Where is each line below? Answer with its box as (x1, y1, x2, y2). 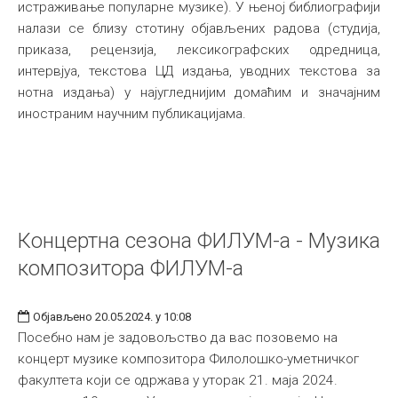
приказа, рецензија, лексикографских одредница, (18, 42, 380, 58)
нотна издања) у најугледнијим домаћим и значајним (18, 84, 380, 100)
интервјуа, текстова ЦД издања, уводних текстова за (18, 63, 380, 79)
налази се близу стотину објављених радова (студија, (18, 20, 380, 36)
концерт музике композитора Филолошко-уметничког (18, 351, 359, 367)
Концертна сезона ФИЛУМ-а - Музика (18, 228, 380, 253)
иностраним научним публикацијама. (18, 106, 246, 122)
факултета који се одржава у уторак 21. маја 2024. (18, 372, 338, 388)
